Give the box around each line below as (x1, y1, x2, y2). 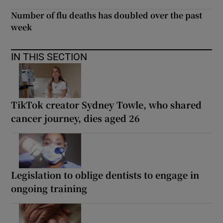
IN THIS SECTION (11, 52, 88, 62)
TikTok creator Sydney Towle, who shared (11, 98, 202, 111)
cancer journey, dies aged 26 (11, 111, 140, 125)
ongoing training (11, 182, 88, 195)
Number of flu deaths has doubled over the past (11, 9, 203, 21)
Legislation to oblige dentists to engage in (11, 168, 200, 182)
